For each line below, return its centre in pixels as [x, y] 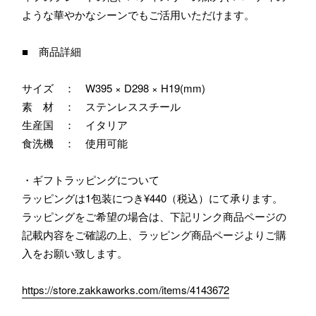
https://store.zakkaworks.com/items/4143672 [125, 290]
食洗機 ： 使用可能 [74, 143]
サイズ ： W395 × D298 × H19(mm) [113, 88]
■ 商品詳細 [51, 51]
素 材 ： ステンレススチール [101, 107]
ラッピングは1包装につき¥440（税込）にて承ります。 [152, 198]
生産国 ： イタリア [74, 125]
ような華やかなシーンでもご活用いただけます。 [138, 15]
